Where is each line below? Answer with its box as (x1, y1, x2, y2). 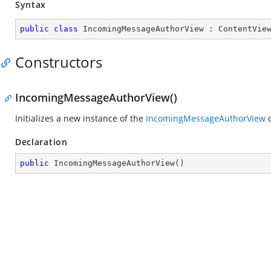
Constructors (15, 52, 102, 72)
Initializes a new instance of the (15, 113, 146, 124)
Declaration (15, 136, 68, 148)
